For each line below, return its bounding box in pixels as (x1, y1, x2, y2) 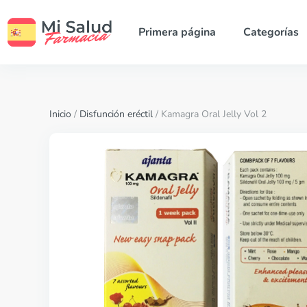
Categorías (243, 25, 299, 40)
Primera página (138, 25, 216, 40)
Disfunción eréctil (79, 108, 153, 121)
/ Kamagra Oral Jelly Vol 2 (153, 108, 267, 121)
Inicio (49, 108, 71, 121)
